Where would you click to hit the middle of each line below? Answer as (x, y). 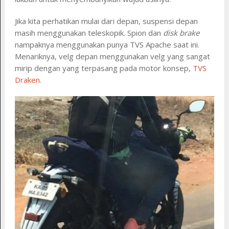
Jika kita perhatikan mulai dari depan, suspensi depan (106, 21)
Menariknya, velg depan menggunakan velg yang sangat (112, 56)
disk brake (181, 33)
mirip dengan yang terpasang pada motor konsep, (104, 68)
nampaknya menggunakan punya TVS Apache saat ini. (107, 45)
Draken (27, 80)
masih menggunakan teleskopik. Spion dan (89, 33)
